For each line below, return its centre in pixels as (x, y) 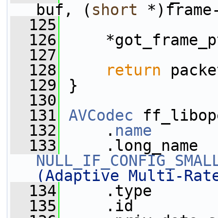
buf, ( (64, 10)
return (133, 70)
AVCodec (101, 115)
